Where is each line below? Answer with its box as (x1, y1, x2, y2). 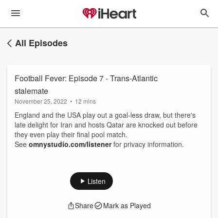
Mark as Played (103, 200, 151, 210)
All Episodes (15, 36, 68, 49)
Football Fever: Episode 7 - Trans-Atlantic (15, 73, 158, 84)
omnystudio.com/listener (29, 139, 111, 149)
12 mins (75, 97, 96, 105)
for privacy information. (111, 139, 184, 149)
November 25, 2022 (15, 97, 67, 105)
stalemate (15, 85, 48, 96)
